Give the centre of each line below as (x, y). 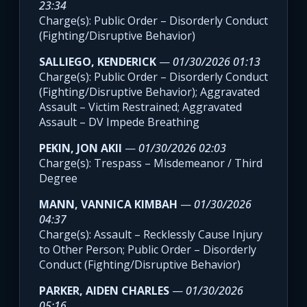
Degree (58, 179)
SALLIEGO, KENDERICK (98, 62)
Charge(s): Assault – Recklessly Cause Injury (151, 235)
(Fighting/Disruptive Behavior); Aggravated (149, 92)
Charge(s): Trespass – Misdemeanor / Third (151, 163)
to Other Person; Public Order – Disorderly (148, 250)
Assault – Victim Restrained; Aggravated (140, 107)
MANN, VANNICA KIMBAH (108, 205)
